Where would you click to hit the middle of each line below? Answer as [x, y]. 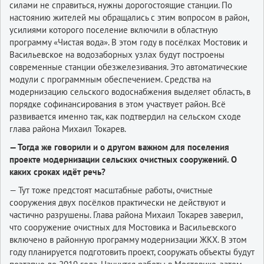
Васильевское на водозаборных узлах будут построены [117, 55]
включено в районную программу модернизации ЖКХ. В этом [128, 240]
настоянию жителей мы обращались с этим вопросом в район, [129, 18]
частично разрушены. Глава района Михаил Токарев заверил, [126, 215]
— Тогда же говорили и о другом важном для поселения [119, 147]
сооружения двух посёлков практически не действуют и [118, 203]
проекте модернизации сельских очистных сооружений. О [123, 160]
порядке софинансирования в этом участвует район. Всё [118, 104]
